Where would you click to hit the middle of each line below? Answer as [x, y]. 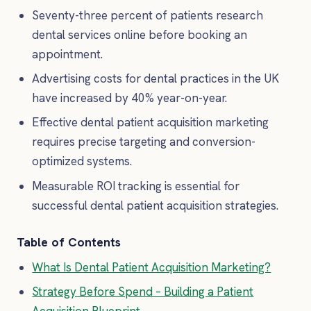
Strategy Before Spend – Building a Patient [143, 291]
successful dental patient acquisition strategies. [155, 205]
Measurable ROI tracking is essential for [136, 186]
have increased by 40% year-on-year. [130, 98]
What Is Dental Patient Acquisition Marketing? [152, 267]
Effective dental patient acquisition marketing [151, 123]
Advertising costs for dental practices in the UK [156, 79]
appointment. [68, 54]
